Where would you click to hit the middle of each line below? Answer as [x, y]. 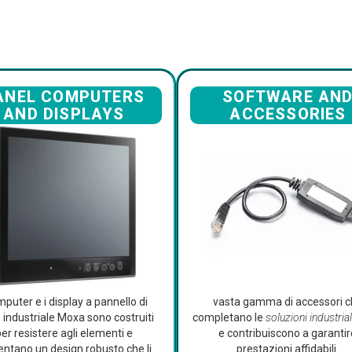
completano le [229, 318]
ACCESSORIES [288, 114]
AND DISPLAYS [64, 114]
